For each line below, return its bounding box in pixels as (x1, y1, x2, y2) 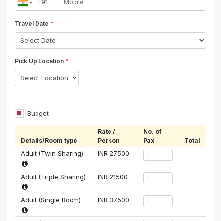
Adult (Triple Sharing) (21, 173, 86, 181)
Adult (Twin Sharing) (21, 149, 83, 158)
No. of (143, 128, 162, 136)
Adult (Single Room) (21, 196, 81, 204)
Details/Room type (21, 137, 77, 145)
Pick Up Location (38, 57, 64, 65)
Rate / (98, 128, 115, 136)
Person (98, 137, 120, 145)
